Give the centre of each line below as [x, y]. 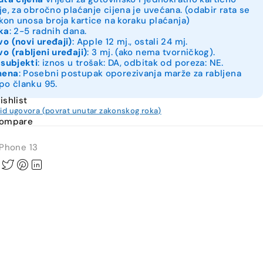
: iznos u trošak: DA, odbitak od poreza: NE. [131, 63]
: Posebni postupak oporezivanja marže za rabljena [130, 73]
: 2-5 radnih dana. [48, 31]
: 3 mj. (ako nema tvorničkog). [151, 52]
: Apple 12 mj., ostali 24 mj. [130, 42]
